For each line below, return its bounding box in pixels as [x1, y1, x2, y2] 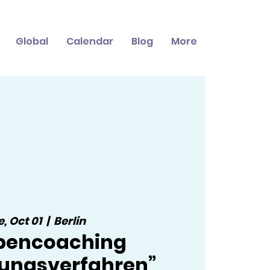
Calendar [66, 34, 113, 48]
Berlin [53, 213, 86, 229]
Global [16, 34, 48, 48]
